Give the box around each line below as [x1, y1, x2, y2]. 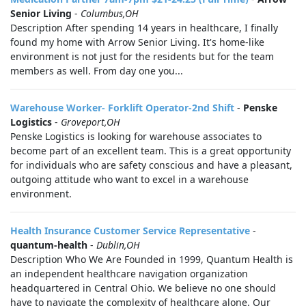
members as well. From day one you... [10, 64, 183, 77]
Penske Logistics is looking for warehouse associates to [10, 130, 262, 143]
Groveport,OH [61, 115, 120, 128]
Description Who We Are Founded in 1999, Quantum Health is [10, 253, 293, 266]
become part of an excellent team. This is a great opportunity [10, 144, 291, 157]
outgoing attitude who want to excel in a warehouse [10, 173, 249, 186]
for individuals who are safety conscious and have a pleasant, [10, 158, 292, 171]
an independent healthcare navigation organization [10, 267, 248, 280]
